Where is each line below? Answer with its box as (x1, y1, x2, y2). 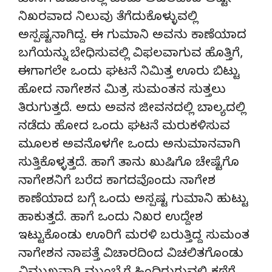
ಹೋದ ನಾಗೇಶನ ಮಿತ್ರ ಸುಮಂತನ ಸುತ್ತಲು (18, 83, 226, 100)
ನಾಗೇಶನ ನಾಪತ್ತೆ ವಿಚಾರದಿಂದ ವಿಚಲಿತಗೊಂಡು (18, 246, 243, 263)
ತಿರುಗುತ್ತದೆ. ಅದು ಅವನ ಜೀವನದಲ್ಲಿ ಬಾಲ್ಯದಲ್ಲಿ (18, 101, 246, 118)
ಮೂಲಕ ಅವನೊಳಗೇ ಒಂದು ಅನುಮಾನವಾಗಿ (18, 137, 240, 154)
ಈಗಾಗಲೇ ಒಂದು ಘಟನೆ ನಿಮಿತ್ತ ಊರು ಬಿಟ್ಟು (18, 64, 240, 81)
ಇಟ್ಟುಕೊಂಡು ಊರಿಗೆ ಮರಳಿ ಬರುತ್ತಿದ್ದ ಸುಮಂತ (18, 228, 250, 245)
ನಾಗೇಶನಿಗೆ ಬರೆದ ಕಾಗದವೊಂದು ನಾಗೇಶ (18, 174, 216, 191)
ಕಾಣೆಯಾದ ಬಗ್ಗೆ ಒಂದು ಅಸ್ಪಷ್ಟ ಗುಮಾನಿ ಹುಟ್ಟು (18, 192, 248, 209)
